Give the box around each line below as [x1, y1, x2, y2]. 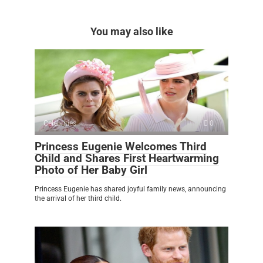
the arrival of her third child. [35, 194, 122, 203]
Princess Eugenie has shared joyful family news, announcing [35, 184, 226, 193]
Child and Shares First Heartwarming [35, 151, 219, 165]
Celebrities [43, 119, 76, 127]
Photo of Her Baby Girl [35, 163, 147, 177]
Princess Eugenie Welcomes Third [35, 139, 207, 153]
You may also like [90, 25, 173, 38]
